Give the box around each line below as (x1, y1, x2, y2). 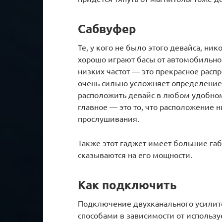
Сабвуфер (78, 20, 136, 36)
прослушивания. (78, 113, 139, 123)
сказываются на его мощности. (78, 149, 192, 160)
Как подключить (78, 176, 177, 192)
